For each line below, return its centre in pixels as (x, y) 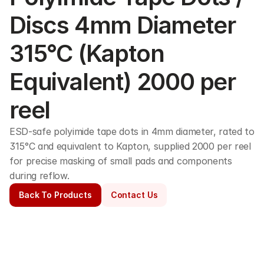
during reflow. (39, 176)
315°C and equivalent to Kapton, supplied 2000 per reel (130, 146)
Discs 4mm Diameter (123, 25)
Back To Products (55, 195)
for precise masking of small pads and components (121, 161)
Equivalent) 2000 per (123, 82)
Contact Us (134, 195)
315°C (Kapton (87, 53)
